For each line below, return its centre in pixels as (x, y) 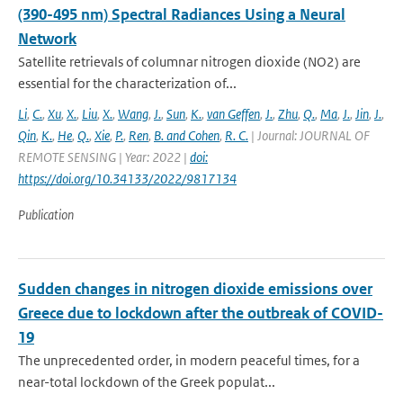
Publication (46, 215)
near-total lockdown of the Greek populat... (147, 382)
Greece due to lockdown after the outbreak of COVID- (201, 313)
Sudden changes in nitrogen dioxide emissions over (195, 289)
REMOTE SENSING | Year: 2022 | (104, 157)
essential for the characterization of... (127, 83)
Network (47, 39)
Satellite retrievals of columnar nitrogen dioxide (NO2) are (189, 62)
